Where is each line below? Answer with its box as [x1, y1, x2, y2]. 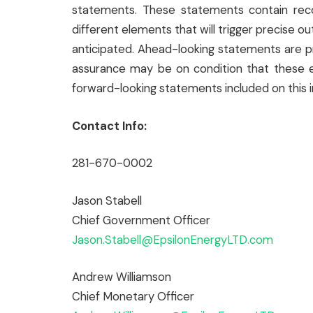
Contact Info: [72, 118, 147, 133]
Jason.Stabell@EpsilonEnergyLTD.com [72, 232, 273, 247]
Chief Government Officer [72, 212, 210, 228]
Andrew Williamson [72, 270, 171, 285]
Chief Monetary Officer [72, 289, 194, 305]
